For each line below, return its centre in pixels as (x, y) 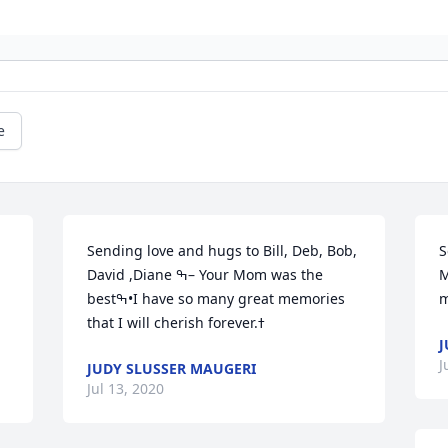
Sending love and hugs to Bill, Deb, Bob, (222, 251)
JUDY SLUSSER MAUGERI (172, 369)
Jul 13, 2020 (126, 389)
